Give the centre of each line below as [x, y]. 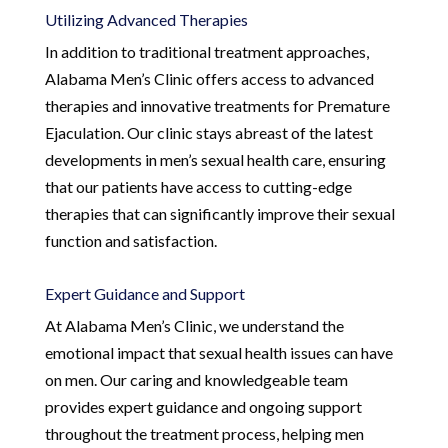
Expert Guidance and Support [144, 293]
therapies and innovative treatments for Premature [217, 105]
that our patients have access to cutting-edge [198, 186]
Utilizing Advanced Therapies [146, 19]
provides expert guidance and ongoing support [203, 406]
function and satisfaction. [130, 240]
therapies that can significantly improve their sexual [219, 213]
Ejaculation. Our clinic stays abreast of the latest [208, 132]
